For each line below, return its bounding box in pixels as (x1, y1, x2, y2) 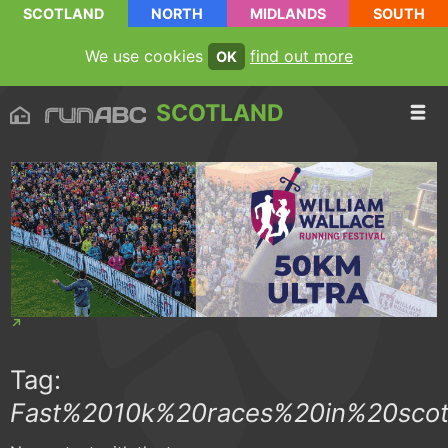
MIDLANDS (249, 5, 326, 22)
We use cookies (85, 46, 208, 66)
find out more (250, 46, 353, 66)
